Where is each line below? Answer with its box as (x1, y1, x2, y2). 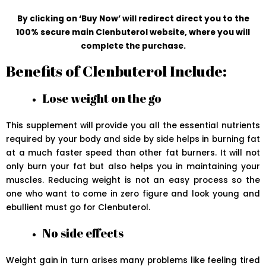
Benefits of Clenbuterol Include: (6, 61, 227, 81)
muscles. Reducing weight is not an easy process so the (6, 175, 260, 186)
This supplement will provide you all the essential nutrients (6, 120, 260, 132)
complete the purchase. (80, 40, 186, 52)
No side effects (42, 225, 124, 242)
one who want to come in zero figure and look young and (6, 188, 260, 200)
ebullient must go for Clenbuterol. (6, 202, 150, 214)
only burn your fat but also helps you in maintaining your (6, 161, 260, 173)
